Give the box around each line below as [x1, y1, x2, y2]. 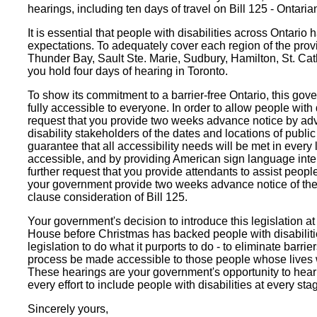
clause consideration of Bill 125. [28, 190, 188, 203]
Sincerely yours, [28, 302, 108, 315]
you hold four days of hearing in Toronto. [28, 64, 228, 77]
